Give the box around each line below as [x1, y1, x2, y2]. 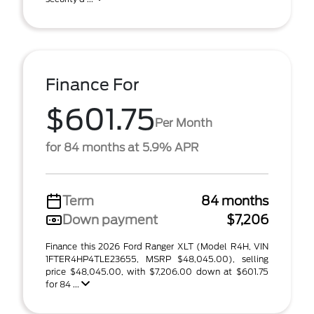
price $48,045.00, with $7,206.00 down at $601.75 [46, 266, 268, 277]
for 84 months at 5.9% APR [46, 141, 198, 154]
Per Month [155, 116, 212, 130]
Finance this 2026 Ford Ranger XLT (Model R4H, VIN [46, 241, 268, 252]
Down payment [62, 212, 158, 227]
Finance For [46, 75, 139, 95]
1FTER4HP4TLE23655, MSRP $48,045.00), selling [46, 254, 268, 264]
